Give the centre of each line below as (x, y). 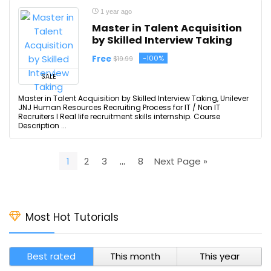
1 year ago (115, 11)
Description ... (42, 126)
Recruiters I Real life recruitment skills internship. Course (119, 116)
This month (135, 256)
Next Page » (181, 161)
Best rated (51, 256)
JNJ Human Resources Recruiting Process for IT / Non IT (119, 107)
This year (219, 256)
